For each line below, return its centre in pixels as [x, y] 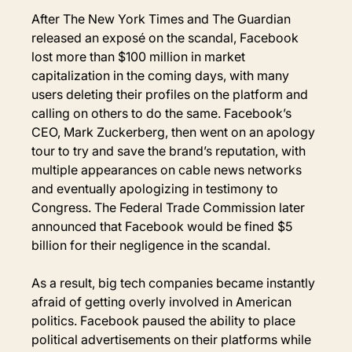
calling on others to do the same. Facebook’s [163, 113]
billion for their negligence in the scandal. [151, 245]
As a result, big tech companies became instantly [175, 282]
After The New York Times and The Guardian [163, 18]
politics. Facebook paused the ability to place [165, 320]
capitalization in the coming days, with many [162, 75]
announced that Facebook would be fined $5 [164, 226]
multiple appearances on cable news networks [169, 169]
